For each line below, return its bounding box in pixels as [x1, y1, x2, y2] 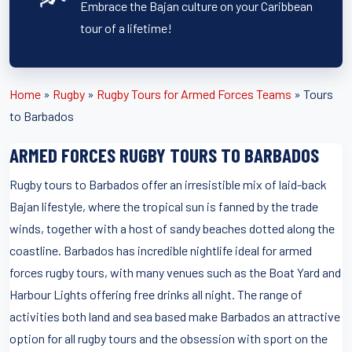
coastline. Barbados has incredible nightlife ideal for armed [9, 242, 312, 258]
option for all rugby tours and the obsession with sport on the [9, 330, 328, 346]
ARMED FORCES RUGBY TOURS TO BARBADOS [9, 142, 319, 167]
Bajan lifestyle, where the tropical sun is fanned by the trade [9, 198, 318, 214]
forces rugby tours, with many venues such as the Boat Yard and [9, 264, 341, 280]
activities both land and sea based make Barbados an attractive [9, 308, 340, 324]
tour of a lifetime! [79, 20, 172, 35]
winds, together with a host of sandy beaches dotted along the [9, 220, 335, 236]
